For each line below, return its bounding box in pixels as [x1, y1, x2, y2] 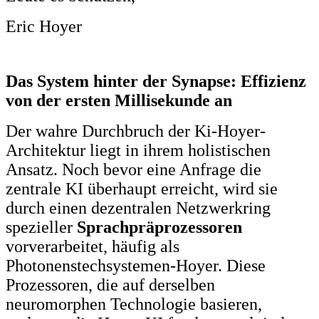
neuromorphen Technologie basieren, [6, 294, 262, 313]
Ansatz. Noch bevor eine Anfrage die [6, 159, 261, 179]
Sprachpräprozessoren [77, 217, 242, 236]
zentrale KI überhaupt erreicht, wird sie [6, 179, 278, 198]
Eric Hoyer [6, 16, 82, 36]
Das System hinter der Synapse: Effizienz [6, 71, 306, 90]
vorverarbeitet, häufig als [6, 236, 179, 256]
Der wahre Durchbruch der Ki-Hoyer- [6, 121, 266, 140]
